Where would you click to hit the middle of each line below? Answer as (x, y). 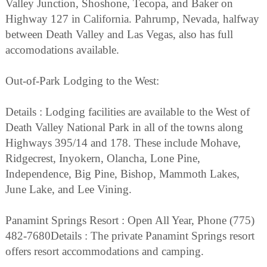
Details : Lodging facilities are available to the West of (128, 112)
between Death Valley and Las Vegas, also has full (119, 35)
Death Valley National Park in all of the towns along (124, 128)
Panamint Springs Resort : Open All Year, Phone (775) (130, 221)
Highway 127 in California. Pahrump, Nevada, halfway (132, 19)
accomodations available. (62, 50)
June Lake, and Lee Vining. (69, 190)
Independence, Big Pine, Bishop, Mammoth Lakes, (122, 174)
